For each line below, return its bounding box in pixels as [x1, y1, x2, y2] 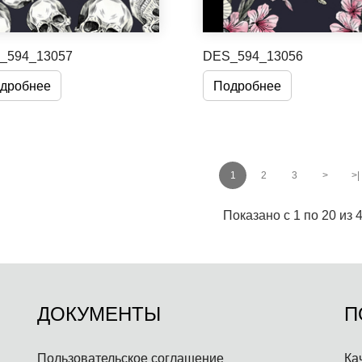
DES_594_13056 [202, 48, 303, 63]
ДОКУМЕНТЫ [37, 303, 161, 326]
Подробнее [213, 78, 281, 93]
